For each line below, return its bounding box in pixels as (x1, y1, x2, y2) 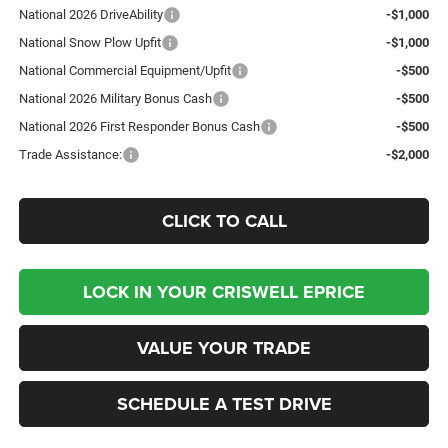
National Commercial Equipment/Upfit (18, 62, 231, 78)
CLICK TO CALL (161, 207, 287, 234)
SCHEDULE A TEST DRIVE (116, 390, 332, 417)
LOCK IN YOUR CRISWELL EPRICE (83, 278, 365, 305)
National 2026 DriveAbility (18, 6, 163, 22)
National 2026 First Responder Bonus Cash (18, 118, 260, 134)
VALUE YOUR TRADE (137, 334, 311, 361)
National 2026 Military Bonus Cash (18, 90, 212, 106)
